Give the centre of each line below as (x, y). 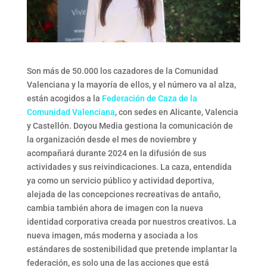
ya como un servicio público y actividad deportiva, (120, 180)
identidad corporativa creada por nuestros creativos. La (131, 221)
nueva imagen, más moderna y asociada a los (112, 235)
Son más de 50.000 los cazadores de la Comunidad (122, 71)
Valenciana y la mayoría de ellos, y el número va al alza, (131, 84)
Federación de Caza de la (149, 98)
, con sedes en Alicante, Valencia (176, 112)
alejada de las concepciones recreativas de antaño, (123, 194)
